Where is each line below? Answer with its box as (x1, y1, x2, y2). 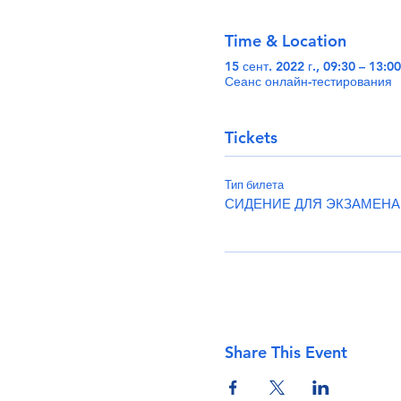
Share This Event (224, 341, 347, 363)
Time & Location (224, 30, 346, 51)
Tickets (224, 126, 277, 148)
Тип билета (224, 177, 284, 192)
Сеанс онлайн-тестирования (224, 73, 392, 90)
